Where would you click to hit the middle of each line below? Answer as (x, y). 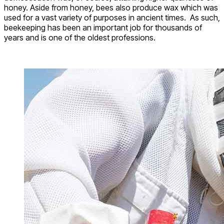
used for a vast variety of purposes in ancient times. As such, (112, 17)
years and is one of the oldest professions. (80, 37)
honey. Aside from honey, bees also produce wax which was (111, 7)
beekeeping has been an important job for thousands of (103, 27)
